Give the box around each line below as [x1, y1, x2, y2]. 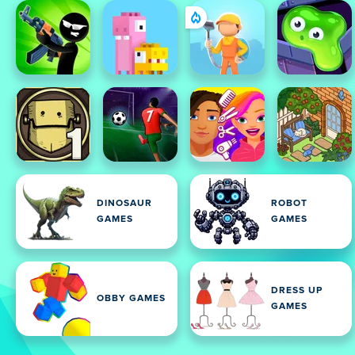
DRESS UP [271, 286, 323, 296]
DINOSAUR [97, 199, 152, 208]
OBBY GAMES [97, 294, 166, 303]
